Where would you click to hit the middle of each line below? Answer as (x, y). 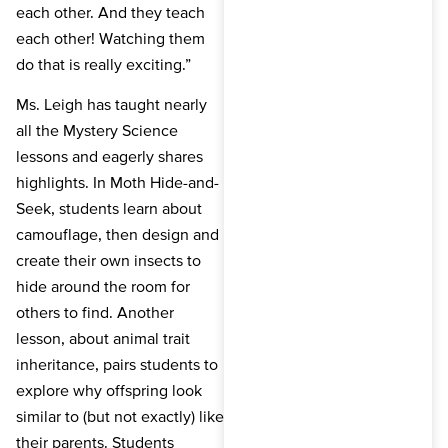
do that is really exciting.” (103, 63)
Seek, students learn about (109, 208)
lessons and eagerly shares (109, 156)
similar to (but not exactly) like (120, 416)
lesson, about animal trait (103, 338)
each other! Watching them (110, 37)
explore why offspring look (109, 390)
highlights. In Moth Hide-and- (117, 182)
